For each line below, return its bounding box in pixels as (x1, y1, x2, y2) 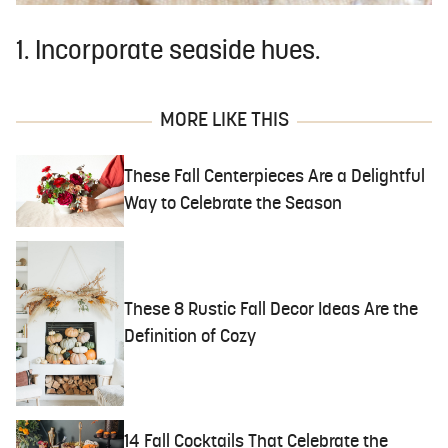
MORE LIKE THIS (159, 111, 289, 132)
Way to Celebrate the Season (124, 195, 343, 215)
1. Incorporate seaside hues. (16, 39, 320, 67)
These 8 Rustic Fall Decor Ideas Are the (124, 300, 419, 320)
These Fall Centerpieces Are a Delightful (124, 168, 426, 188)
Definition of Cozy (124, 327, 257, 347)
